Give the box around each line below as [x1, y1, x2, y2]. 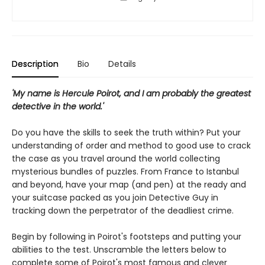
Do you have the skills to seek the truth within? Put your [12, 126, 241, 138]
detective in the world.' [12, 100, 104, 112]
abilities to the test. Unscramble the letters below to [12, 243, 227, 256]
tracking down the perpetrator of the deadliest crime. [12, 204, 234, 216]
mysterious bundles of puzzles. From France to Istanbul [12, 165, 239, 177]
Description [12, 57, 59, 70]
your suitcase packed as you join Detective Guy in [12, 191, 218, 203]
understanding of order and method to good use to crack [12, 139, 251, 151]
